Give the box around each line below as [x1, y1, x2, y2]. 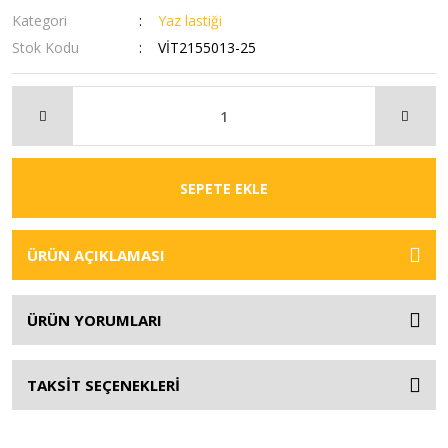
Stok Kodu [12, 38, 79, 57]
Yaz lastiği [158, 11, 223, 30]
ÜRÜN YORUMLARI [27, 310, 162, 330]
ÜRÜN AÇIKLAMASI [27, 245, 165, 265]
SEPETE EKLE [180, 178, 268, 198]
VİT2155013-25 [158, 38, 257, 57]
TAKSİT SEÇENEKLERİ [27, 375, 180, 395]
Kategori [12, 11, 67, 30]
